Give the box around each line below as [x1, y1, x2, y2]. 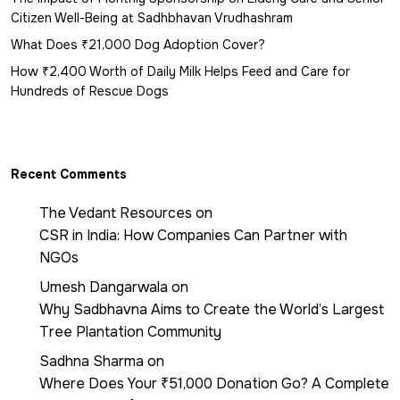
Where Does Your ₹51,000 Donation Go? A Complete [39, 374, 389, 394]
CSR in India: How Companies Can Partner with [39, 226, 347, 246]
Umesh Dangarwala [39, 278, 168, 297]
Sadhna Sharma [39, 352, 144, 371]
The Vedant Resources [39, 204, 192, 223]
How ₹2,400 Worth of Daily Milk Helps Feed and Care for [11, 63, 350, 80]
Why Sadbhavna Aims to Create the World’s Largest [39, 300, 384, 320]
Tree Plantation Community [39, 322, 221, 342]
